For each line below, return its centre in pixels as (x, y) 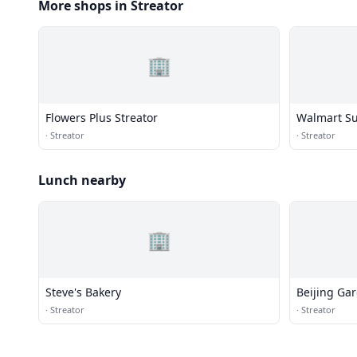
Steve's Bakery (83, 292)
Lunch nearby (82, 180)
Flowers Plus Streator (102, 118)
